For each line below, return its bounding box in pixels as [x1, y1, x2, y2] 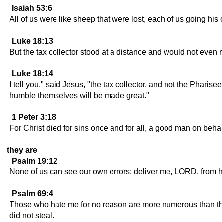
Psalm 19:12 [12, 157, 57, 165]
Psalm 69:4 [12, 189, 53, 198]
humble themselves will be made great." [9, 91, 149, 100]
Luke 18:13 [12, 37, 53, 45]
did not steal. [9, 211, 54, 220]
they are [7, 146, 37, 154]
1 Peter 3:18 [12, 113, 56, 121]
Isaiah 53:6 [12, 4, 52, 12]
